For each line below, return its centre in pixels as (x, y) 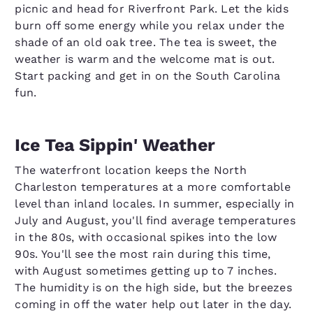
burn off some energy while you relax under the (150, 26)
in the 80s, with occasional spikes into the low (146, 237)
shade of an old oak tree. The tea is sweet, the (146, 42)
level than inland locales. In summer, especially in (155, 204)
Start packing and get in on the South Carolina (148, 76)
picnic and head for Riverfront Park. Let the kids (152, 9)
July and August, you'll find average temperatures (155, 220)
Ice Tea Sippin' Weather (115, 145)
